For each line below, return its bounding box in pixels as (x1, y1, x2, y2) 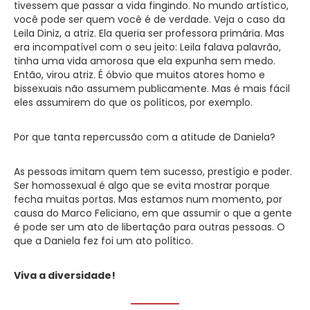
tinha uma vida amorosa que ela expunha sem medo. (14, 53, 275, 68)
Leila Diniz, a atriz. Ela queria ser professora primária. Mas (14, 26, 284, 40)
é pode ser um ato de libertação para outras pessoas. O (14, 219, 285, 234)
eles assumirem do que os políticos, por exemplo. (14, 95, 253, 109)
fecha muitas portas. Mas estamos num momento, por (14, 192, 282, 206)
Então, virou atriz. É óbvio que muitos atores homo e (14, 67, 265, 82)
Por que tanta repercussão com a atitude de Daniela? (14, 129, 275, 144)
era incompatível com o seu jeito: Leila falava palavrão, (14, 39, 281, 54)
